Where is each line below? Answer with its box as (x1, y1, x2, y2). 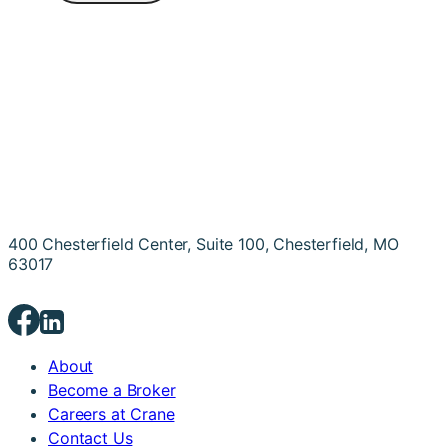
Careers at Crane (48, 404, 175, 425)
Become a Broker (48, 380, 176, 401)
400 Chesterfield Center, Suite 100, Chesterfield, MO (8, 234, 399, 255)
